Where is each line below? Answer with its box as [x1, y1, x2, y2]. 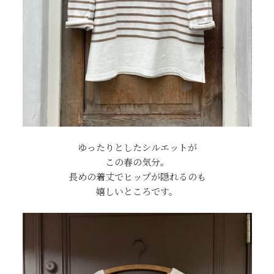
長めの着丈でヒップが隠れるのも [68, 170, 206, 183]
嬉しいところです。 [96, 185, 178, 198]
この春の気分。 [105, 155, 169, 169]
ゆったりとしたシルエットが [77, 141, 197, 154]
